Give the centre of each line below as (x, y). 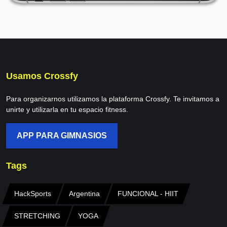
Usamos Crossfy (42, 76)
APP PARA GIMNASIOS (62, 136)
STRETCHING (37, 216)
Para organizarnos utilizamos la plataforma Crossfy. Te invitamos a (113, 99)
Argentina (84, 194)
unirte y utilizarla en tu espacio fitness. (67, 110)
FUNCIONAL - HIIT (148, 194)
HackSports (33, 194)
